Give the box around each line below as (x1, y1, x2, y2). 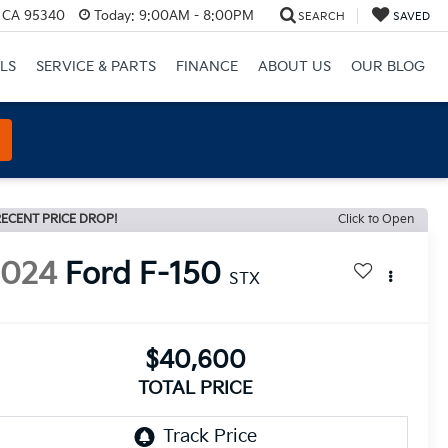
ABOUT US (257, 58, 331, 76)
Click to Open (338, 212, 414, 227)
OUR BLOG (350, 58, 425, 76)
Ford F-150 (65, 257, 222, 294)
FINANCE (175, 58, 238, 76)
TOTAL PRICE (138, 378, 253, 400)
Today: (93, 7, 135, 24)
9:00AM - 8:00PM (134, 7, 254, 24)
